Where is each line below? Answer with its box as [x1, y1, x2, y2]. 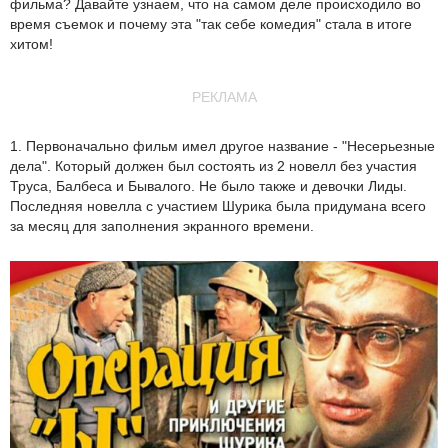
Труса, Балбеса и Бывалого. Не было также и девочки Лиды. [10, 178, 407, 194]
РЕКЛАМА [191, 89, 257, 105]
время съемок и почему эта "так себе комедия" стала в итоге [10, 16, 412, 32]
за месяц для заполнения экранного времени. [10, 218, 314, 234]
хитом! [10, 36, 53, 52]
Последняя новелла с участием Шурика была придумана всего [10, 198, 426, 214]
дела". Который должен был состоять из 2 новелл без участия [10, 158, 417, 174]
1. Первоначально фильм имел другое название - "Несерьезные [10, 138, 435, 154]
